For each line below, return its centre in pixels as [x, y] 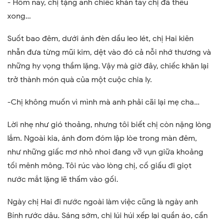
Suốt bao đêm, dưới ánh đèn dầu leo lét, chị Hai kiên [100, 38]
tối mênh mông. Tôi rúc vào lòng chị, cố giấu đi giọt [99, 165]
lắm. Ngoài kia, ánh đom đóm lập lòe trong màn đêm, [102, 138]
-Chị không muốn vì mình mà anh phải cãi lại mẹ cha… [103, 102]
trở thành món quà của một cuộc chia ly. [80, 79]
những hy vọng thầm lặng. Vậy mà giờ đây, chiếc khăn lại [108, 66]
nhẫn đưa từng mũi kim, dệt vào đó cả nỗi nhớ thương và [109, 52]
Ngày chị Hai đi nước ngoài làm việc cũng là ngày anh [103, 202]
